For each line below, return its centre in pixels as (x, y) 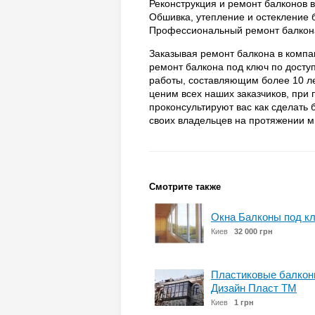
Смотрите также (185, 187)
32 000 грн (253, 231)
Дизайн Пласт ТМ (254, 288)
